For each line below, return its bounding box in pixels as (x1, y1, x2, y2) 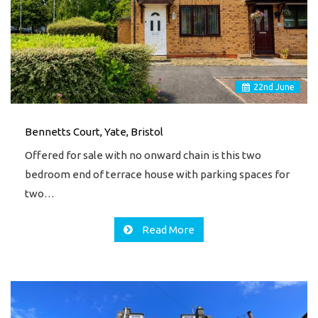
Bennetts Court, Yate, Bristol (25, 125, 163, 138)
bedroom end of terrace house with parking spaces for (25, 168, 290, 180)
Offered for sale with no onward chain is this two (25, 148, 261, 161)
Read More (140, 224, 194, 236)
